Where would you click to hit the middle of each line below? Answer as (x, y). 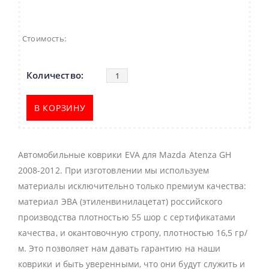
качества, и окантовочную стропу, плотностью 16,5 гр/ (133, 233)
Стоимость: (44, 39)
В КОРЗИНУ (60, 108)
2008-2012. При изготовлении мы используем (113, 171)
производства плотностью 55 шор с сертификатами (127, 217)
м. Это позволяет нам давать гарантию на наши (119, 249)
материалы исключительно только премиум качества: (132, 186)
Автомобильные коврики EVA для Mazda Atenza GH (125, 155)
